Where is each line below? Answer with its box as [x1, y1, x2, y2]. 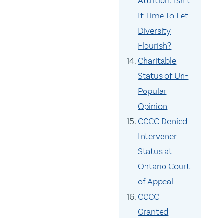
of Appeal [138, 176, 174, 187]
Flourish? [138, 40, 172, 52]
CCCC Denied [138, 116, 188, 127]
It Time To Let [138, 10, 189, 21]
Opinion [138, 101, 168, 112]
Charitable [138, 55, 177, 67]
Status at [138, 146, 173, 157]
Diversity [138, 25, 171, 36]
